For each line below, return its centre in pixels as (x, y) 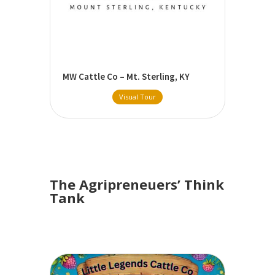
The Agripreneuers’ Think (137, 184)
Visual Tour (137, 97)
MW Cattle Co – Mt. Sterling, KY (126, 76)
